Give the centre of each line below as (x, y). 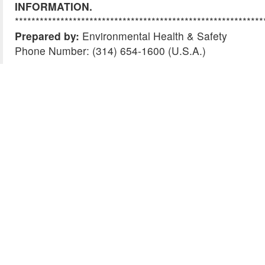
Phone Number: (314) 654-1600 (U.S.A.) (110, 51)
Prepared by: (49, 36)
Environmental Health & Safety (155, 36)
